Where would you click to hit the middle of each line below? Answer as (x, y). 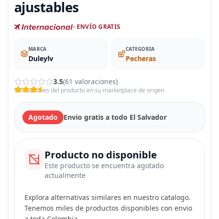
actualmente (65, 175)
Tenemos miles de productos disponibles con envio (108, 208)
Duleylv (41, 58)
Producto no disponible (100, 154)
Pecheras (141, 58)
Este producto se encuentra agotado (104, 165)
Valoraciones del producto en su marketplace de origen (89, 90)
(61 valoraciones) (90, 81)
